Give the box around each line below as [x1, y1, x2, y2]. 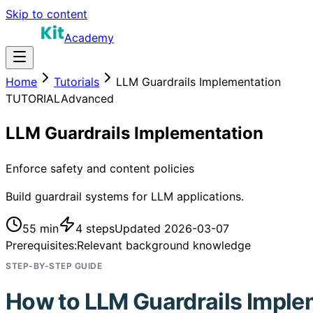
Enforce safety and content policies [6, 161, 194, 175]
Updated [115, 221, 164, 235]
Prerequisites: [6, 238, 77, 252]
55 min [22, 221, 59, 235]
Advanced [61, 92, 114, 105]
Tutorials [54, 75, 99, 89]
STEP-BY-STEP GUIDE [6, 260, 102, 271]
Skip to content [6, 7, 87, 21]
